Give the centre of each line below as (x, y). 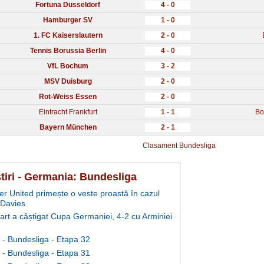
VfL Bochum (68, 66)
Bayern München (68, 128)
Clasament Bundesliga (179, 146)
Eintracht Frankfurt (68, 112)
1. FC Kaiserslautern (68, 36)
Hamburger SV (68, 20)
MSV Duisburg (68, 82)
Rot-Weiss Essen (68, 97)
